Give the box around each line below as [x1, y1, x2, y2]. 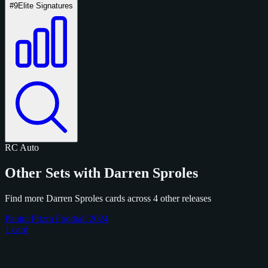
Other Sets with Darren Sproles [5, 165, 198, 181]
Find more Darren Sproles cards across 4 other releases [5, 193, 211, 203]
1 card [5, 224, 28, 234]
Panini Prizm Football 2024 [5, 213, 108, 224]
